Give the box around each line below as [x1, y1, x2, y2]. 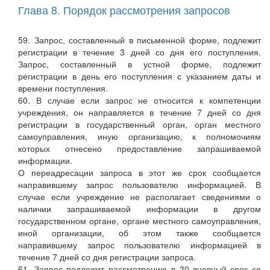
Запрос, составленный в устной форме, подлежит [18, 58, 261, 71]
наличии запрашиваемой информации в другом [18, 202, 261, 215]
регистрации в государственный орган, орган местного [18, 118, 261, 131]
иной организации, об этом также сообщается [18, 227, 261, 239]
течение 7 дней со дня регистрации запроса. [18, 251, 196, 263]
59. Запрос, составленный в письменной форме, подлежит [18, 34, 261, 46]
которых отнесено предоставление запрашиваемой [18, 142, 261, 155]
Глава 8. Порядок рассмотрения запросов [18, 2, 230, 18]
